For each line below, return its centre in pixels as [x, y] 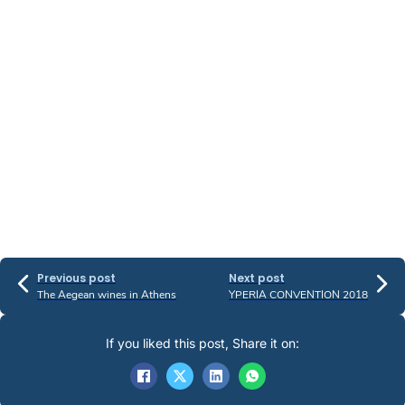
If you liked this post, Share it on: [202, 344]
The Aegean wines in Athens [107, 295]
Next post [257, 278]
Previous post [76, 278]
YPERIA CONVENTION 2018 [298, 295]
